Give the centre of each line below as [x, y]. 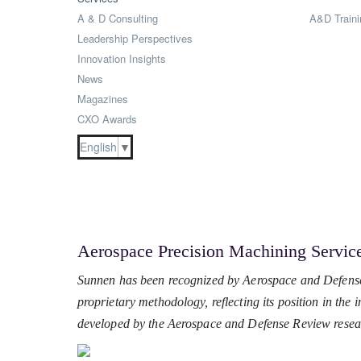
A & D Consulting [117, 18]
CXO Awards [107, 119]
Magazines [102, 99]
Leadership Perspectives [135, 38]
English [98, 147]
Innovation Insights [121, 58]
